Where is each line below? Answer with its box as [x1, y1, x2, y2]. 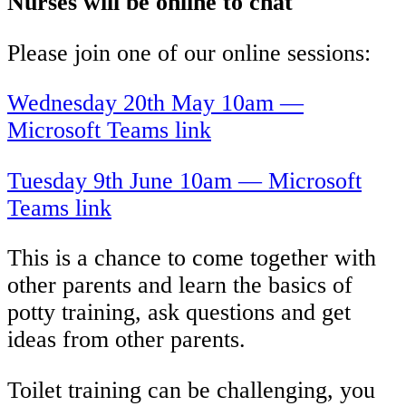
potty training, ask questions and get [7, 299, 351, 326]
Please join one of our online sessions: [7, 39, 371, 66]
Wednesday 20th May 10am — [7, 90, 304, 117]
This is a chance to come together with [7, 245, 376, 272]
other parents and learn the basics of [7, 272, 353, 299]
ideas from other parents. [7, 326, 246, 353]
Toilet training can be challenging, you [7, 377, 375, 404]
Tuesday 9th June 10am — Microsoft [7, 167, 362, 194]
